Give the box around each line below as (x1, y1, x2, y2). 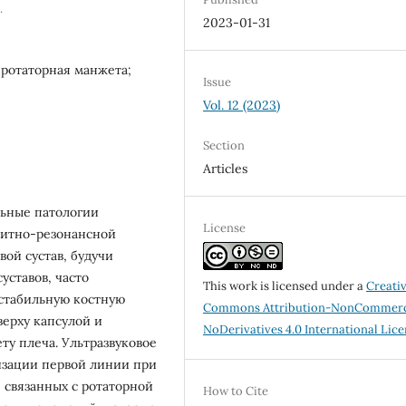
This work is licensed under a (203, 278, 367, 295)
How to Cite (203, 383, 269, 400)
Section (203, 138, 246, 154)
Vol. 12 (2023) (203, 97, 281, 113)
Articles (203, 160, 248, 178)
